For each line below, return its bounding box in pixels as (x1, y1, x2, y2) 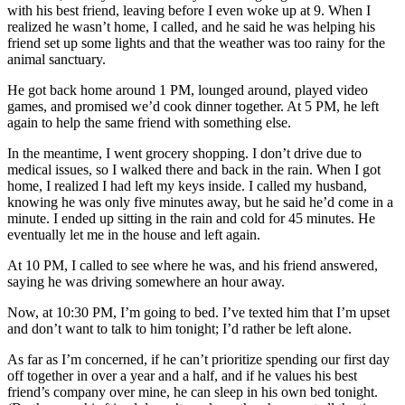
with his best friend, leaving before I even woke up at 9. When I (7, 2, 371, 18)
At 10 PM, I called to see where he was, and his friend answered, (7, 257, 378, 273)
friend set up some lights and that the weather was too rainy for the (7, 34, 385, 51)
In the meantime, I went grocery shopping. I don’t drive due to (7, 145, 362, 161)
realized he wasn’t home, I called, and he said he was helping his (7, 18, 375, 34)
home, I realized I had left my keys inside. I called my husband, (7, 177, 367, 193)
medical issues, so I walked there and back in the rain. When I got (7, 161, 381, 177)
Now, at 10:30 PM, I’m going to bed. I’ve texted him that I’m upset (7, 304, 390, 320)
